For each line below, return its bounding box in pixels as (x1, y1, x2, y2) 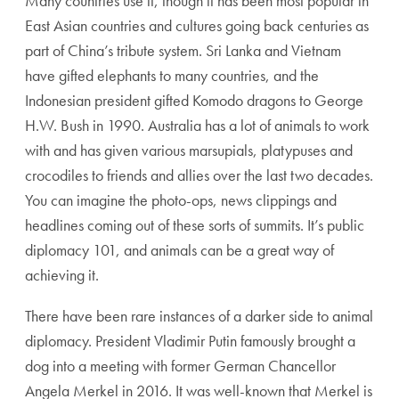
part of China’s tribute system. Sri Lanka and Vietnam (25, 39, 341, 61)
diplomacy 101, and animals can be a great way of (25, 239, 334, 260)
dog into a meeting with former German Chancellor (25, 354, 336, 376)
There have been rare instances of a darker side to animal (25, 305, 373, 326)
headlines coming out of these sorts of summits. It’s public (25, 214, 364, 235)
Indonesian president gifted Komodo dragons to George (25, 89, 363, 110)
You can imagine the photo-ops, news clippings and (25, 189, 337, 210)
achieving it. (25, 264, 99, 285)
